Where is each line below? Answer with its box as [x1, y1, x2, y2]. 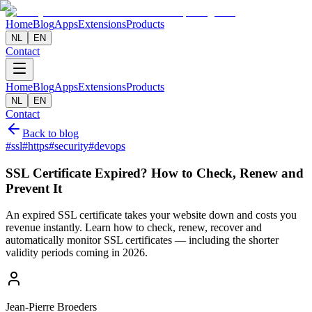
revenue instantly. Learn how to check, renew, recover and [6, 221, 262, 234]
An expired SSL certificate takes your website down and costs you [6, 209, 297, 221]
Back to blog [22, 127, 79, 139]
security [54, 140, 88, 152]
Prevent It [6, 180, 62, 196]
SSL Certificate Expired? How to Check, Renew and [6, 165, 304, 180]
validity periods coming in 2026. [6, 247, 148, 259]
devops [94, 140, 125, 152]
